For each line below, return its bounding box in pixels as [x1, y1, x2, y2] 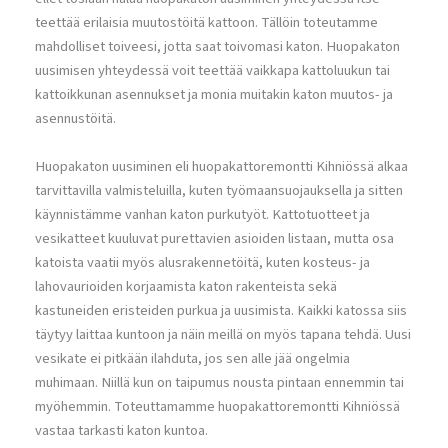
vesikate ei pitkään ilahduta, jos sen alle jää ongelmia [35, 347, 350, 369]
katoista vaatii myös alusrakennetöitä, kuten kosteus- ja [35, 251, 370, 273]
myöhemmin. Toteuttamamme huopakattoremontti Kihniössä [35, 395, 400, 417]
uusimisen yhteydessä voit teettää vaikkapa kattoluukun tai [35, 60, 390, 82]
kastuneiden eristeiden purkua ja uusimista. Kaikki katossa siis [35, 299, 407, 321]
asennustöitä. [35, 108, 116, 130]
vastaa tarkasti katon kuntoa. [35, 419, 208, 441]
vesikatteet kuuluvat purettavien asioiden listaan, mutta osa [35, 227, 394, 249]
